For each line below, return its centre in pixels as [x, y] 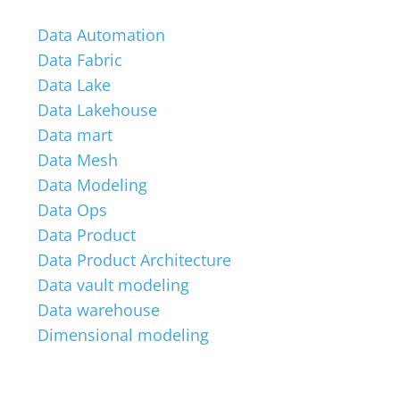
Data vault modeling [113, 285]
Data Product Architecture [134, 260]
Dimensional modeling [123, 335]
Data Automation [101, 35]
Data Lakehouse [97, 110]
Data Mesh [78, 160]
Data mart [75, 135]
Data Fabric [80, 60]
